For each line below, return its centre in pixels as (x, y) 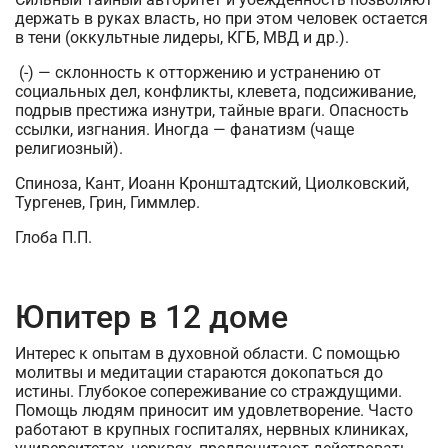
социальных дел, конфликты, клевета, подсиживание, (215, 91)
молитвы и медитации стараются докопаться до (199, 372)
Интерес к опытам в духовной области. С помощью (207, 353)
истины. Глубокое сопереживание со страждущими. (208, 391)
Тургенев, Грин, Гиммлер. (109, 202)
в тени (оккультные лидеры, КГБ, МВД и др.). (182, 37)
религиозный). (71, 148)
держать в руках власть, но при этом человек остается (221, 18)
